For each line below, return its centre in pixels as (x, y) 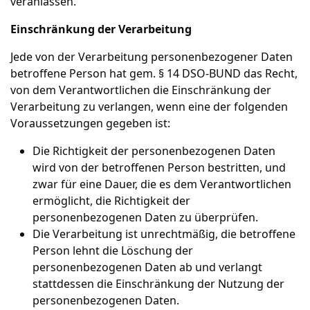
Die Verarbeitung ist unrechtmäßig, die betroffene (164, 234)
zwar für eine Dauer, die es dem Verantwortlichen (162, 184)
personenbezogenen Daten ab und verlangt (147, 267)
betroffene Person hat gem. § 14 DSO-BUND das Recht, (154, 73)
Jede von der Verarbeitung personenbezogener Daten (152, 57)
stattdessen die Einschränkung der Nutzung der (158, 284)
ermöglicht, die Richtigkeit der (111, 201)
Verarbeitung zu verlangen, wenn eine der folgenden (149, 107)
